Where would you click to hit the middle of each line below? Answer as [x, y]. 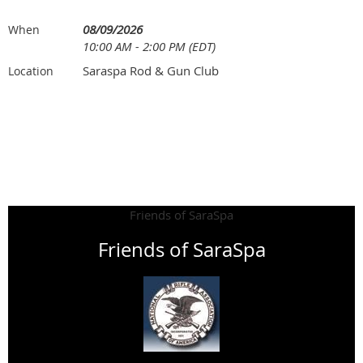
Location [31, 70]
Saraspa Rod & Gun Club [151, 70]
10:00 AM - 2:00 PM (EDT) [149, 46]
